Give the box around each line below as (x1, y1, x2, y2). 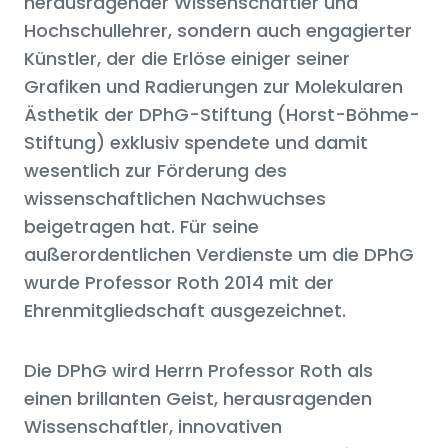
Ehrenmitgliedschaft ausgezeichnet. (24, 298, 356, 324)
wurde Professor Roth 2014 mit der (24, 270, 334, 296)
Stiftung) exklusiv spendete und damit (24, 130, 368, 156)
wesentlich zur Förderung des (24, 158, 287, 184)
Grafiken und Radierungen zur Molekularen (24, 74, 403, 100)
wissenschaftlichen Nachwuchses (24, 186, 326, 212)
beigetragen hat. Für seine (24, 214, 259, 240)
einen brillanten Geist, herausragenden (24, 386, 372, 412)
